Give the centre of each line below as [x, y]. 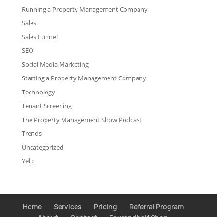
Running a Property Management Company [85, 9]
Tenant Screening [46, 106]
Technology [38, 92]
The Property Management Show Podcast [82, 119]
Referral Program [156, 207]
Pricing [105, 207]
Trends [31, 133]
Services [68, 207]
